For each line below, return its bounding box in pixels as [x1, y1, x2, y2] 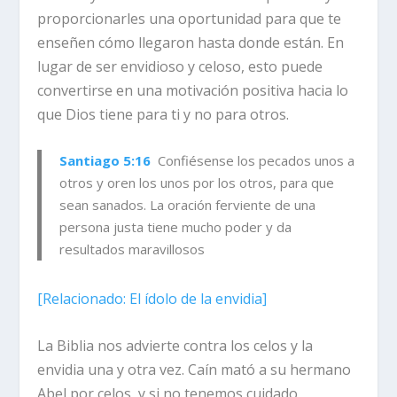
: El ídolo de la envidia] [123, 288, 268, 308]
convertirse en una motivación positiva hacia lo [37, 81, 349, 101]
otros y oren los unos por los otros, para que [59, 173, 335, 191]
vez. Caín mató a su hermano [160, 359, 352, 379]
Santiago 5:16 [59, 151, 152, 169]
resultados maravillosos [59, 239, 206, 258]
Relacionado [43, 288, 124, 308]
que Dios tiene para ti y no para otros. [37, 105, 290, 125]
